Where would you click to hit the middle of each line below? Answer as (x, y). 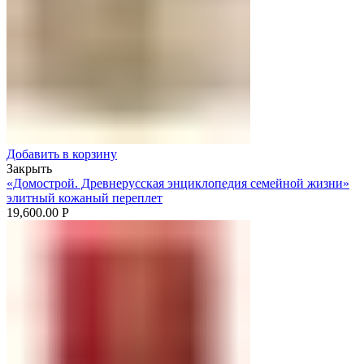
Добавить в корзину (62, 154)
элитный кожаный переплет (84, 197)
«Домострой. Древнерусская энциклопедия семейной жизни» (178, 183)
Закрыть (29, 168)
